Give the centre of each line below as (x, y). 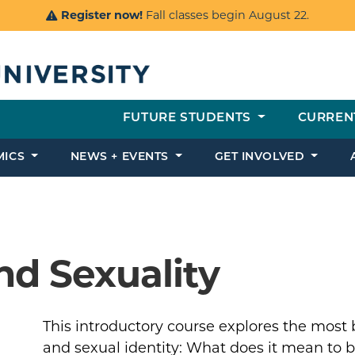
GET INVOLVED (261, 158)
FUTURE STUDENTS (189, 119)
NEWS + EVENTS (121, 158)
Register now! (102, 15)
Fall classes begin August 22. (226, 15)
